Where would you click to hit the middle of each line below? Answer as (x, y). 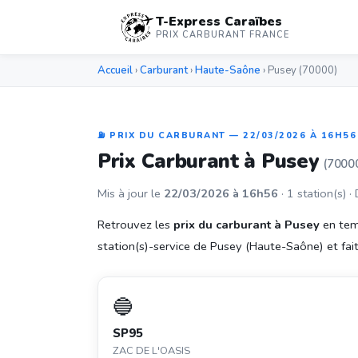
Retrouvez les (135, 225)
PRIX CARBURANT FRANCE (223, 35)
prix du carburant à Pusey (247, 225)
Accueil (115, 70)
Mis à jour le (131, 193)
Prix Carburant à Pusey (211, 161)
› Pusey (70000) (299, 70)
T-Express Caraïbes (219, 22)
